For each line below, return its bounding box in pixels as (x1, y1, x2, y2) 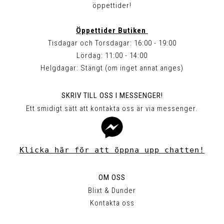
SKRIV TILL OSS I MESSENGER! (61, 91, 163, 100)
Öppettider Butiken (76, 25, 148, 35)
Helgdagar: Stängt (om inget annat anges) (40, 63, 183, 72)
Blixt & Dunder (88, 186, 136, 195)
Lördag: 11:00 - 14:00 (76, 50, 147, 60)
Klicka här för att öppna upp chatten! (19, 145, 204, 155)
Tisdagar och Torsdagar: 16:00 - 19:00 (47, 38, 176, 47)
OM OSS (98, 173, 125, 182)
